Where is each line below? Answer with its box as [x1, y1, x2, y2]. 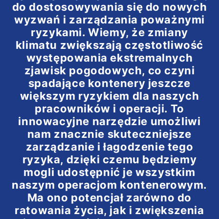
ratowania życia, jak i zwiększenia [15, 204, 204, 217]
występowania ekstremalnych [26, 51, 193, 65]
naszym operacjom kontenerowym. [11, 178, 207, 192]
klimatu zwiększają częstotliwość [15, 39, 204, 52]
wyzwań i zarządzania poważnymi [14, 13, 205, 26]
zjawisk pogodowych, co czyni [24, 64, 195, 77]
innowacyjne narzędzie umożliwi [18, 115, 201, 128]
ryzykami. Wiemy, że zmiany [31, 26, 188, 39]
